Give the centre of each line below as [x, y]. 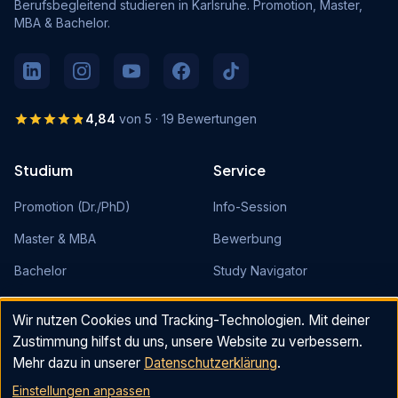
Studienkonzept [61, 302]
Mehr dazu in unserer [78, 363]
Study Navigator [260, 270]
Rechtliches [56, 383]
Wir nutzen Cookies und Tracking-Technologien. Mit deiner [191, 321]
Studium [44, 170]
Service [239, 170]
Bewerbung [247, 238]
